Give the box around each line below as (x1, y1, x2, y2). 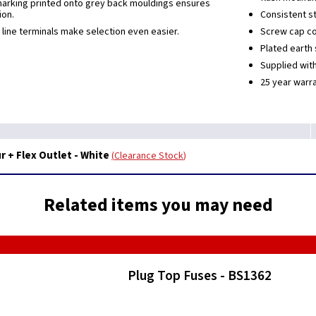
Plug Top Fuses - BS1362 (128, 266, 272, 286)
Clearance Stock (114, 149, 183, 163)
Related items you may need (43, 193, 273, 218)
